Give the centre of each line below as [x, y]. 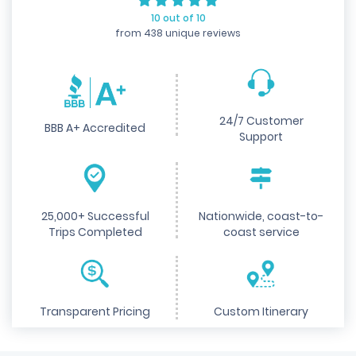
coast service [261, 232]
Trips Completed [95, 232]
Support [261, 137]
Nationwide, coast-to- [261, 216]
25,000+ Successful [95, 216]
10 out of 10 [178, 18]
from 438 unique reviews [178, 33]
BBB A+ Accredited [95, 128]
